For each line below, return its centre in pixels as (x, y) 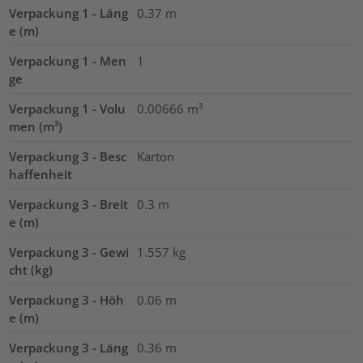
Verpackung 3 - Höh (67, 299)
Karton (155, 156)
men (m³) (36, 126)
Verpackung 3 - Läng (69, 347)
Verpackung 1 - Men (68, 60)
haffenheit (41, 174)
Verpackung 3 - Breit (69, 204)
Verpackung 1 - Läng (69, 13)
